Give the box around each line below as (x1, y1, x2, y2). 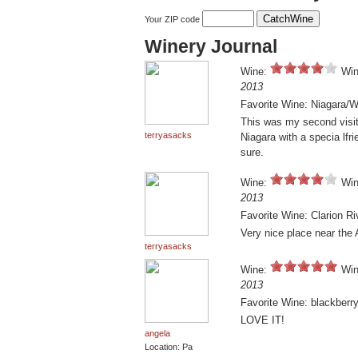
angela (145, 328, 170, 339)
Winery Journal (145, 36, 277, 58)
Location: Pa (145, 342, 193, 352)
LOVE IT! (241, 314, 284, 327)
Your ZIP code (145, 14, 202, 25)
